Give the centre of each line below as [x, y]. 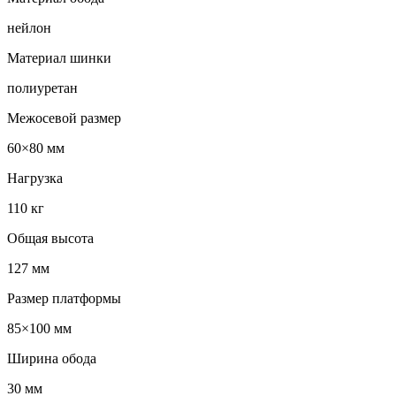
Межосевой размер [64, 118]
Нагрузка [35, 179]
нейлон [29, 28]
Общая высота [50, 239]
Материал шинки [59, 58]
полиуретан [42, 88]
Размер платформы [64, 299]
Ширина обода [52, 359]
